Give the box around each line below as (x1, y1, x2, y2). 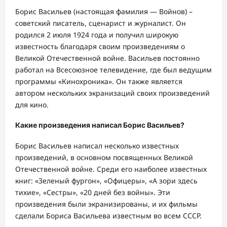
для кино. (15, 99, 49, 109)
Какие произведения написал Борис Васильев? (15, 121, 184, 130)
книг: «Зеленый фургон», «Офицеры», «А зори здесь (15, 175, 198, 185)
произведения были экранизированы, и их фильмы (15, 199, 198, 209)
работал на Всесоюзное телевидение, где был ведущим (15, 64, 212, 74)
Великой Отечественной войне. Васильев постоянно (15, 53, 200, 63)
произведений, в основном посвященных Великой (15, 152, 193, 162)
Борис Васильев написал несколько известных (15, 140, 179, 150)
